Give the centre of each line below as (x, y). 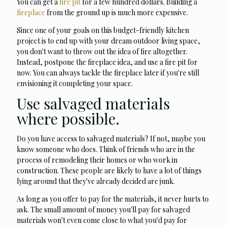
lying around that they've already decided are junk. (96, 181)
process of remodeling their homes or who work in (97, 160)
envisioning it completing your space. (75, 84)
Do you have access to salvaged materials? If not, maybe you (111, 139)
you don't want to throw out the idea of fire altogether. (102, 52)
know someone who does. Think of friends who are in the (106, 149)
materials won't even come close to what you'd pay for (102, 220)
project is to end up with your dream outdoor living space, (108, 41)
